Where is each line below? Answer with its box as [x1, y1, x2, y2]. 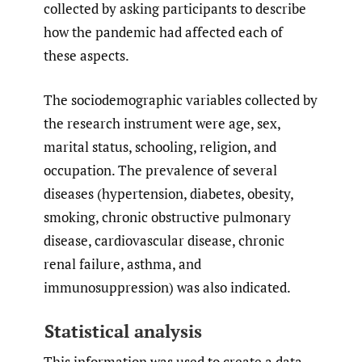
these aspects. [44, 46, 129, 65]
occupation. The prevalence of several [44, 160, 277, 179]
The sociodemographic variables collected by [44, 90, 318, 109]
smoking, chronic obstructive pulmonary [44, 207, 291, 226]
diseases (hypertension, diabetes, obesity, [44, 183, 293, 203]
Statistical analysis [44, 319, 202, 343]
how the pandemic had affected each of [44, 23, 283, 42]
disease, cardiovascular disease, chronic [44, 230, 284, 250]
